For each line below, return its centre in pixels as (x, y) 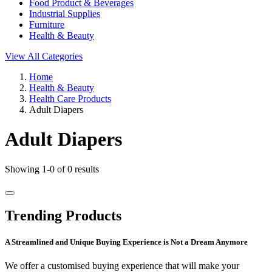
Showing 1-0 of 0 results (52, 169)
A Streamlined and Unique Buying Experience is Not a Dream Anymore (126, 242)
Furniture (47, 25)
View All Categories (44, 56)
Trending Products (63, 215)
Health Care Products (70, 99)
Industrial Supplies (65, 14)
